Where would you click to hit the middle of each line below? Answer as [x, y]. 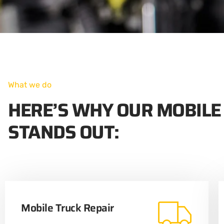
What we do [30, 84]
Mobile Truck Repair [67, 208]
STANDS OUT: [63, 132]
